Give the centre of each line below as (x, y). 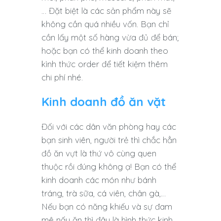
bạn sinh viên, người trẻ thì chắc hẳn (109, 140)
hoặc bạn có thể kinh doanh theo (105, 50)
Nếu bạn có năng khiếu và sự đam (107, 206)
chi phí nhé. (62, 77)
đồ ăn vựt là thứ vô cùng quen (99, 153)
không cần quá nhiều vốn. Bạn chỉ (105, 24)
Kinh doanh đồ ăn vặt (104, 101)
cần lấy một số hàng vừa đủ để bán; (110, 37)
